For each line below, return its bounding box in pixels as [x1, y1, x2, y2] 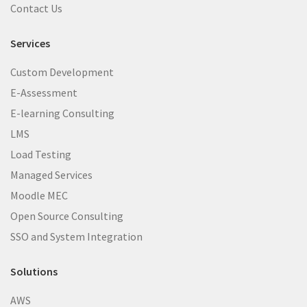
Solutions [10, 264, 58, 278]
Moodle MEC [10, 188, 68, 202]
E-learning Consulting [10, 106, 114, 120]
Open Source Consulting [10, 208, 123, 223]
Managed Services [10, 167, 93, 182]
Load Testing [10, 147, 71, 161]
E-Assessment [10, 85, 77, 99]
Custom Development [10, 64, 114, 79]
